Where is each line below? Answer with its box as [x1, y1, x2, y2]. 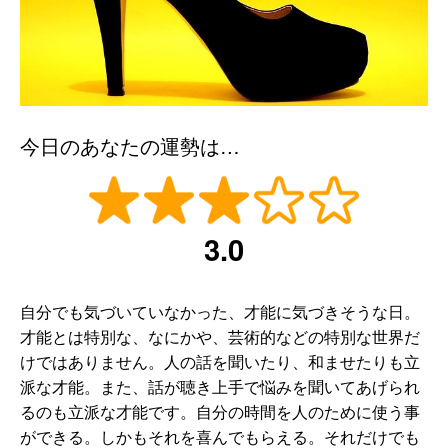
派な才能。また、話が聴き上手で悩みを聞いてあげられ [20, 375, 420, 398]
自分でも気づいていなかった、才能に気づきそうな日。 [20, 300, 420, 323]
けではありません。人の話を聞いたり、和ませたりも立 [20, 350, 420, 373]
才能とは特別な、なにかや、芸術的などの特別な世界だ [20, 325, 420, 348]
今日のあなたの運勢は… [20, 131, 240, 161]
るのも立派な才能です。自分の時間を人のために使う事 [20, 400, 420, 423]
